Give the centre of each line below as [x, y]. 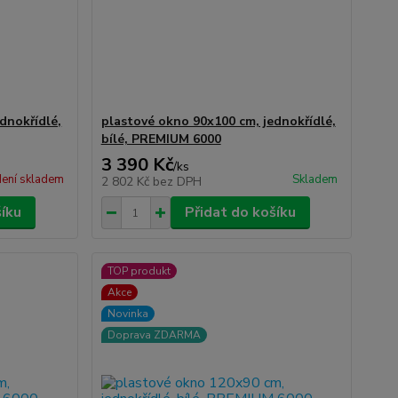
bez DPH [177, 182]
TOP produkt [139, 271]
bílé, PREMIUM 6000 [161, 139]
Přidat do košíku [240, 212]
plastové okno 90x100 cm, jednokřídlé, [218, 121]
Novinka [127, 314]
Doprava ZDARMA [154, 335]
